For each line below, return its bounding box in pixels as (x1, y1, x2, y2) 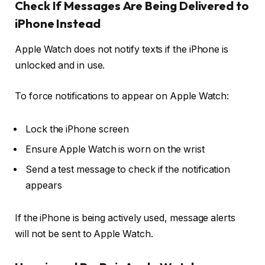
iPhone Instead (15, 15, 101, 31)
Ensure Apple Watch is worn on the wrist (25, 143, 205, 155)
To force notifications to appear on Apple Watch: (15, 90, 230, 102)
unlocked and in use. (15, 60, 105, 72)
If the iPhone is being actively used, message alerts (15, 212, 235, 224)
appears (25, 179, 62, 191)
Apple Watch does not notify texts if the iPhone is (15, 44, 229, 56)
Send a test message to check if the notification (25, 163, 231, 175)
